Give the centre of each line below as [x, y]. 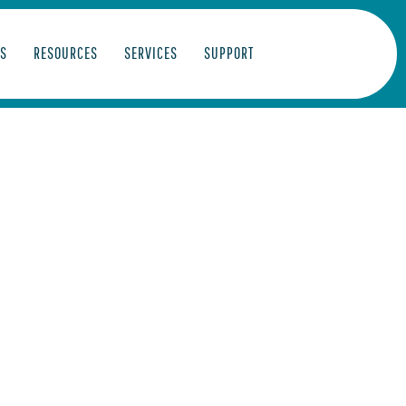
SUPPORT [229, 53]
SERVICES [151, 53]
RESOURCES [66, 53]
